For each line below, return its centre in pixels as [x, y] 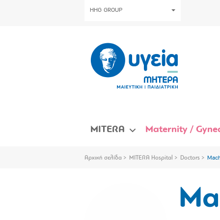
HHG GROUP [106, 10]
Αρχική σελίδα [103, 158]
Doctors [190, 158]
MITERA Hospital [151, 158]
